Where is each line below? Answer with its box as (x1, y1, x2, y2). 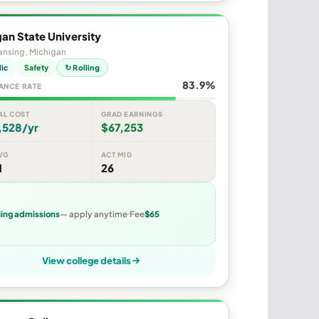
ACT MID (100, 150, 132, 159)
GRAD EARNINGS (100, 110, 163, 119)
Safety (23, 63, 48, 73)
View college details (41, 255, 131, 267)
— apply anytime (60, 208, 127, 219)
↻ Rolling (64, 63, 100, 73)
